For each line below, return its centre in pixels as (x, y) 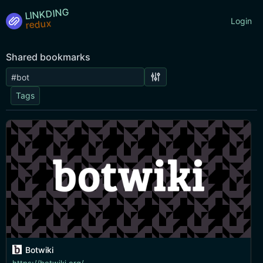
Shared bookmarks (48, 57)
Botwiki (39, 250)
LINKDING (47, 14)
